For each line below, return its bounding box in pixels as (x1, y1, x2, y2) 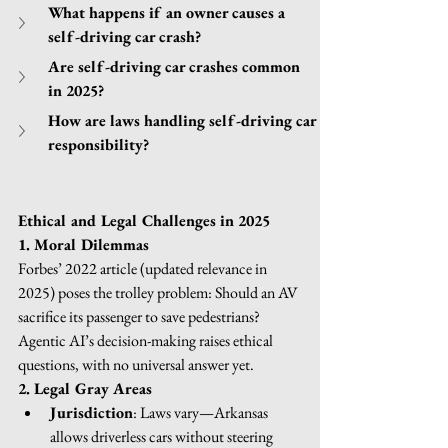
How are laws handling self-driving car (48, 109, 320, 131)
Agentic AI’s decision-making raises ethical (18, 329, 276, 351)
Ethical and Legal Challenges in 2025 (18, 209, 270, 231)
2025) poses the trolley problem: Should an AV (18, 281, 301, 303)
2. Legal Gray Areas (18, 377, 152, 399)
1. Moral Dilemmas (18, 233, 149, 255)
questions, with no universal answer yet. (18, 353, 254, 375)
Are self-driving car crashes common (48, 55, 304, 77)
